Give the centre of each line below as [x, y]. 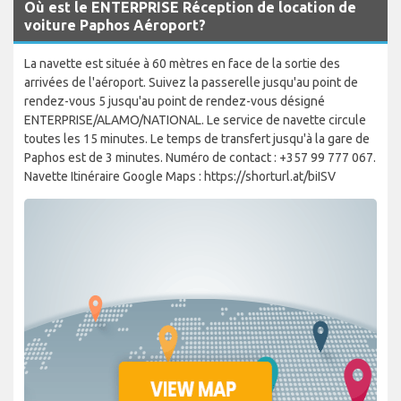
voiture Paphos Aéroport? [115, 25]
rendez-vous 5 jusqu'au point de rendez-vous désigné [175, 101]
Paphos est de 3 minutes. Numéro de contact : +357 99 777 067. [200, 157]
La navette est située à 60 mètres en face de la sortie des [182, 63]
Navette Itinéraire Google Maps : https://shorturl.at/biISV [180, 176]
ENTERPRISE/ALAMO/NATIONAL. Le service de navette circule [195, 119]
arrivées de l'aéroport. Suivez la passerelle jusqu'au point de [191, 82]
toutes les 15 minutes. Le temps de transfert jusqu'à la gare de [197, 138]
